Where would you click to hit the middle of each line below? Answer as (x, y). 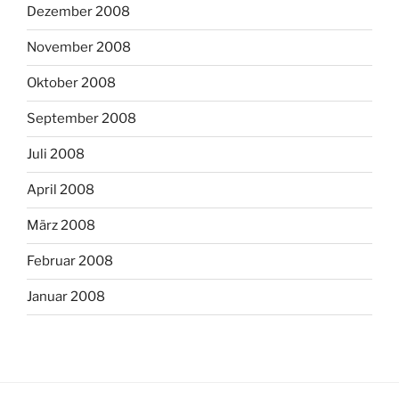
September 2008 (81, 119)
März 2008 (61, 226)
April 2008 (61, 190)
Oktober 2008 (71, 83)
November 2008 (79, 48)
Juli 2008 (56, 155)
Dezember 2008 (78, 12)
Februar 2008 (70, 261)
